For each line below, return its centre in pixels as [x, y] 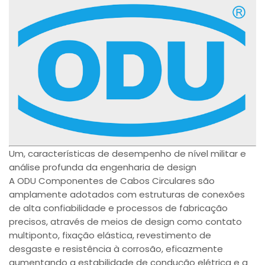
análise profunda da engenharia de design [103, 167]
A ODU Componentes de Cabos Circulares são [112, 181]
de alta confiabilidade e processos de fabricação [119, 208]
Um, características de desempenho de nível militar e [128, 154]
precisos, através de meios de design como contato [126, 222]
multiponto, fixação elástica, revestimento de [110, 235]
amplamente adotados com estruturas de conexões [127, 195]
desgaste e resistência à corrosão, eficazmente [116, 249]
